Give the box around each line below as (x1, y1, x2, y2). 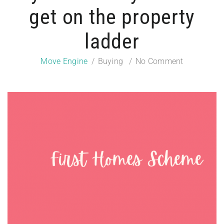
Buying (97, 56, 123, 66)
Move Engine (40, 56, 88, 66)
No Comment (135, 56, 183, 66)
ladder (84, 29, 139, 53)
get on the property (29, 4, 195, 29)
